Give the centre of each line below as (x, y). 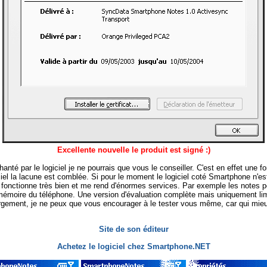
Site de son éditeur (133, 229)
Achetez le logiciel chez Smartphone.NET (133, 246)
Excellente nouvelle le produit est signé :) (133, 150)
